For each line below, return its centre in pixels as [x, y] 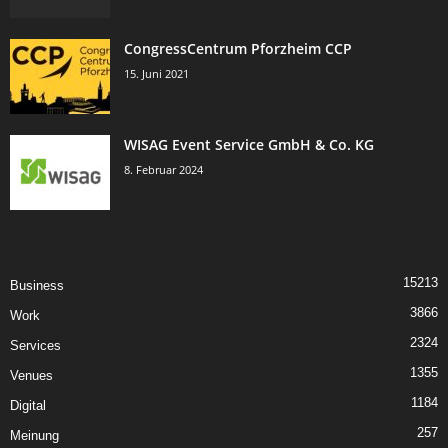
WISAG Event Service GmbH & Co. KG [249, 144]
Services [35, 345]
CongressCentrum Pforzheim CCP [238, 48]
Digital [28, 405]
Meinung [34, 435]
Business [37, 285]
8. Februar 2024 [163, 169]
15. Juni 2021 [156, 73]
